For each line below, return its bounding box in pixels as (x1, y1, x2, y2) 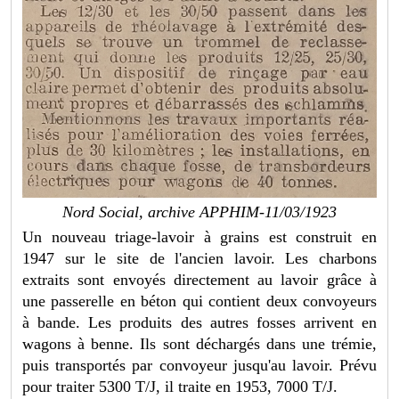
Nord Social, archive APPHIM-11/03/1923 (62, 202, 337, 221)
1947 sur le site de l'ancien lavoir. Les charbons (22, 248, 377, 267)
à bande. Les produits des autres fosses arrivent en (22, 313, 377, 331)
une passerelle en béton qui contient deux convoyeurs (22, 291, 377, 310)
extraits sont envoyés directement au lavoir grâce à (22, 270, 377, 289)
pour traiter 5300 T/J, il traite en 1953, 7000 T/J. (22, 377, 338, 395)
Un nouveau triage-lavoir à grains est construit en (22, 227, 377, 246)
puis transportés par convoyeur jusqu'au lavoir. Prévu (22, 355, 377, 374)
